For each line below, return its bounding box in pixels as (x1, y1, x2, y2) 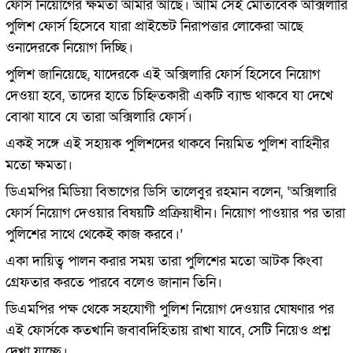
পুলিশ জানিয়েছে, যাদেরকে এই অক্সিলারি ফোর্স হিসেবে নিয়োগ (5, 65, 320, 84)
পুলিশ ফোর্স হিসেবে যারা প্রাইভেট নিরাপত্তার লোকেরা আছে (5, 17, 303, 35)
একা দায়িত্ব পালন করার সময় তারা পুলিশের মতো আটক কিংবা (5, 251, 322, 270)
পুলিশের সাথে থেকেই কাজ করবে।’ (5, 225, 183, 243)
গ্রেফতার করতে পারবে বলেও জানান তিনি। (5, 273, 222, 292)
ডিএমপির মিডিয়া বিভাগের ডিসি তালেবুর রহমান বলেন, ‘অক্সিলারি (5, 182, 336, 201)
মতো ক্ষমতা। (5, 155, 72, 174)
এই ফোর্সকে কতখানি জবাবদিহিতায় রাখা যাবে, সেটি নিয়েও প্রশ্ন (5, 321, 330, 340)
